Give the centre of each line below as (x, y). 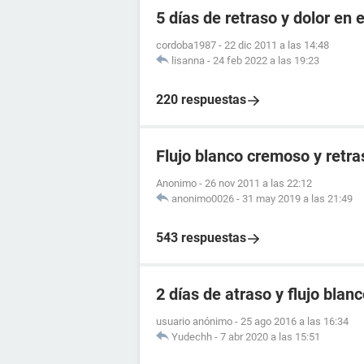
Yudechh (192, 337)
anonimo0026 (203, 199)
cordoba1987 (186, 45)
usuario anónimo (194, 322)
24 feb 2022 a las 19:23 (266, 61)
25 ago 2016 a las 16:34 (295, 322)
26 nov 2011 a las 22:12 (258, 184)
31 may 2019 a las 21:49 (297, 199)
